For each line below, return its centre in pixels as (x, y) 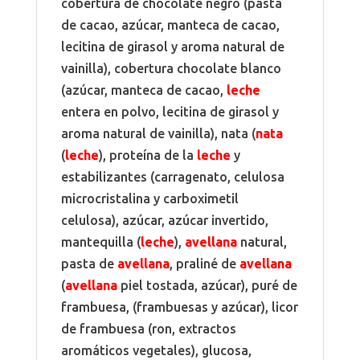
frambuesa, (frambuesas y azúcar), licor (179, 307)
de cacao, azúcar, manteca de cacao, (170, 25)
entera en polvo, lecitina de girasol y (170, 111)
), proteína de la (147, 155)
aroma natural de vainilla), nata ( (158, 133)
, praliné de (204, 263)
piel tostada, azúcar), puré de (207, 285)
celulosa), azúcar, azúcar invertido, (164, 220)
